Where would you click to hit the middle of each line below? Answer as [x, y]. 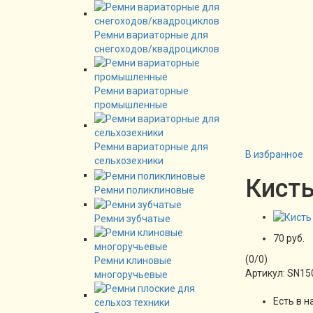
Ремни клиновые [133, 260]
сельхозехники [129, 161]
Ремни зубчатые [132, 218]
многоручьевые [131, 274]
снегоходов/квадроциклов [157, 49]
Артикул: [266, 274]
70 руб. [289, 239]
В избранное [274, 154]
